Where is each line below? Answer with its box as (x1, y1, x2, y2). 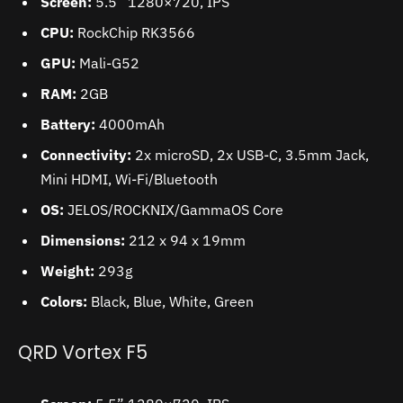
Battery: (40, 115, 95, 134)
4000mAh (95, 115, 165, 134)
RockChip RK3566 (74, 23, 195, 42)
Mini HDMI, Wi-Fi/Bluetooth (40, 170, 218, 189)
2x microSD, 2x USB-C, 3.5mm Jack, (131, 146, 369, 165)
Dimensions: (40, 231, 125, 250)
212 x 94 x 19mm (125, 231, 246, 250)
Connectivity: (40, 146, 131, 165)
